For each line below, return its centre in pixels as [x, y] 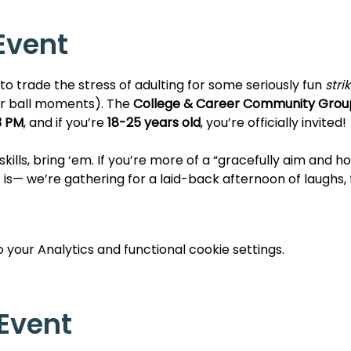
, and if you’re [65, 122]
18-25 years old [154, 122]
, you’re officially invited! [273, 122]
